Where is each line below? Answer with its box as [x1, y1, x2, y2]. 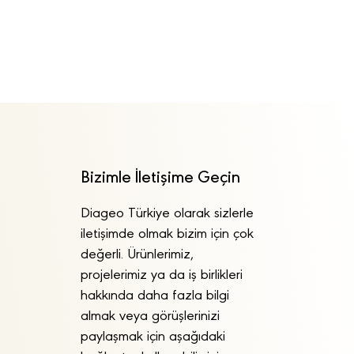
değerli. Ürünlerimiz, [81, 248, 194, 262]
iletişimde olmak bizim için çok [81, 228, 254, 242]
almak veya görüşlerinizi [81, 310, 220, 324]
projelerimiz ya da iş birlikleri [81, 269, 243, 283]
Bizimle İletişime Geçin [81, 170, 240, 187]
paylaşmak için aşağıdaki [81, 330, 225, 345]
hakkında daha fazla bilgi [81, 289, 229, 303]
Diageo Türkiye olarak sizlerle [81, 207, 254, 221]
